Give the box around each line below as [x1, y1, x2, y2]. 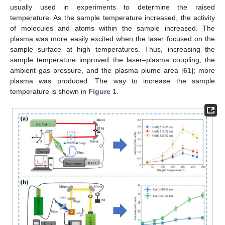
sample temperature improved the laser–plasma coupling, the [10, 56, 215, 64]
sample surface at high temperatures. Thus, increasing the [10, 45, 215, 54]
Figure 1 [88, 87, 117, 96]
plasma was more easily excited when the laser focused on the [10, 35, 215, 43]
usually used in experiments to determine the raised [10, 3, 215, 12]
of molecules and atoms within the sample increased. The [10, 24, 215, 33]
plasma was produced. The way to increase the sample [10, 77, 215, 85]
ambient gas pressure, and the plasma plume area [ [10, 66, 183, 75]
